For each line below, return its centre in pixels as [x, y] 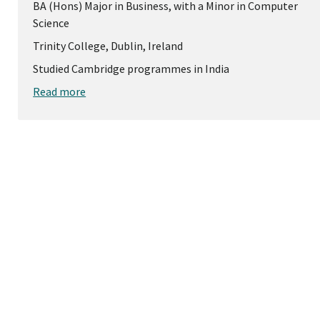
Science [51, 23]
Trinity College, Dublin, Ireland [108, 46]
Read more [60, 92]
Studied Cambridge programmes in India [131, 69]
